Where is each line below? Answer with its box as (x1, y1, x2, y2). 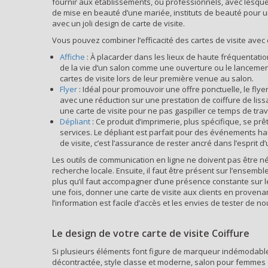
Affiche (60, 51, 85, 62)
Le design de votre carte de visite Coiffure (52, 227, 249, 240)
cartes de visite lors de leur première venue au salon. (60, 73, 254, 84)
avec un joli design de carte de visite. (52, 18, 185, 29)
